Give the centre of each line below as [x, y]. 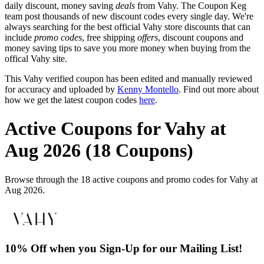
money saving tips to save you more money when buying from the [128, 48]
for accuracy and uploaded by [61, 89]
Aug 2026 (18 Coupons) [99, 151]
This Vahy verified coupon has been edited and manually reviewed [128, 78]
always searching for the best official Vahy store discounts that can [128, 27]
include [19, 37]
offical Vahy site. [36, 58]
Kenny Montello [148, 89]
